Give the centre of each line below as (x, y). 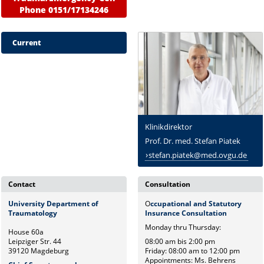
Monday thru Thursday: (183, 227)
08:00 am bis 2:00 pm (180, 241)
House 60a (26, 232)
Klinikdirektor (168, 127)
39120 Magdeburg (39, 250)
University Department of (54, 203)
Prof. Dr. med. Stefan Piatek (192, 141)
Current (27, 42)
